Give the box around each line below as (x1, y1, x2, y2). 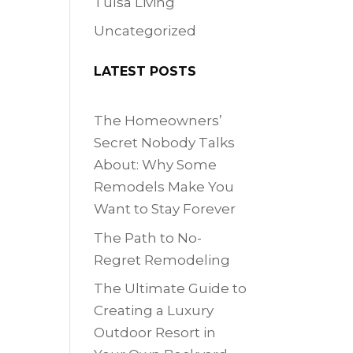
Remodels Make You (94, 179, 235, 195)
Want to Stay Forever (94, 201, 236, 217)
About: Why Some (94, 157, 217, 173)
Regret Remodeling (94, 251, 231, 268)
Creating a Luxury (94, 303, 214, 319)
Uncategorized (94, 23, 197, 39)
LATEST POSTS (94, 64, 197, 80)
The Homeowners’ (94, 113, 223, 129)
